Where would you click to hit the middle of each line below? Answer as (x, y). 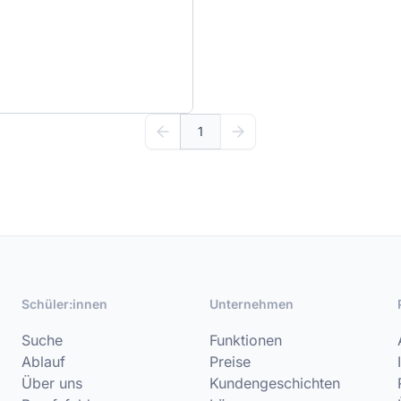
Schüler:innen (64, 304)
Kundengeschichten (274, 384)
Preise (230, 362)
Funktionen (245, 341)
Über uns (51, 384)
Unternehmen (251, 304)
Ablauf (43, 362)
